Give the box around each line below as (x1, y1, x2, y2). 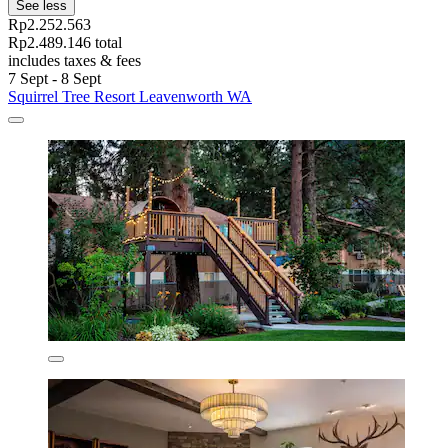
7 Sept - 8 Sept (8, 69, 101, 87)
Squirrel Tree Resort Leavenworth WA (8, 87, 252, 105)
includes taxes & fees (8, 51, 141, 69)
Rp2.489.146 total (8, 33, 122, 51)
